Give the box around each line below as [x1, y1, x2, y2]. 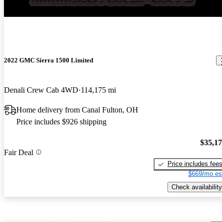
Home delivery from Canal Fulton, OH [16, 105, 138, 114]
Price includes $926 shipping [16, 117, 107, 126]
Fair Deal [4, 148, 33, 157]
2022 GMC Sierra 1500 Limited [4, 56, 93, 64]
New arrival [4, 6, 41, 15]
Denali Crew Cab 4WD [4, 85, 78, 94]
